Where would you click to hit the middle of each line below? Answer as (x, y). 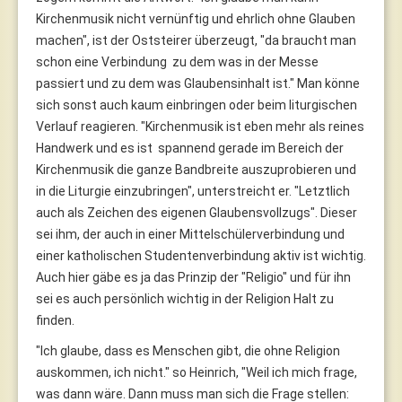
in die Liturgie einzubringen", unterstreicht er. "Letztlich (193, 191)
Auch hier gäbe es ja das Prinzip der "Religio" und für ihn (193, 277)
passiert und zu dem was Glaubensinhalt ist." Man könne (198, 83)
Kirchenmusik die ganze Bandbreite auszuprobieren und (196, 169)
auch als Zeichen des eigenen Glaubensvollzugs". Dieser (197, 212)
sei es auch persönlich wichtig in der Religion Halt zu (185, 298)
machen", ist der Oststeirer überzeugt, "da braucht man (196, 40)
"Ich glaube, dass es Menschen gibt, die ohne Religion (188, 350)
